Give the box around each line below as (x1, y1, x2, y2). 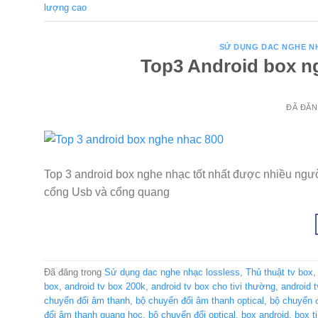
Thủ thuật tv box (246, 267, 313, 278)
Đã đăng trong (44, 267, 104, 278)
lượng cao (44, 2, 87, 13)
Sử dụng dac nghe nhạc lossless (104, 267, 240, 278)
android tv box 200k (65, 281, 146, 292)
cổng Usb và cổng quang (44, 185, 170, 198)
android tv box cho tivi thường (151, 281, 275, 292)
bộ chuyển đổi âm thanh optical (136, 295, 264, 307)
